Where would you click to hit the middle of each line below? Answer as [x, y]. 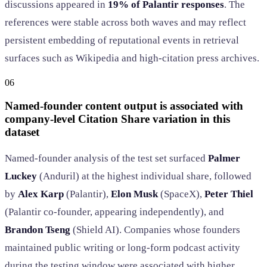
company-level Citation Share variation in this [117, 119]
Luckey [21, 176]
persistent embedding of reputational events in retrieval [122, 40]
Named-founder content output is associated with [124, 105]
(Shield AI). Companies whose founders [155, 230]
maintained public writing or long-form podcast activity [122, 248]
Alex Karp [41, 194]
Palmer [224, 159]
